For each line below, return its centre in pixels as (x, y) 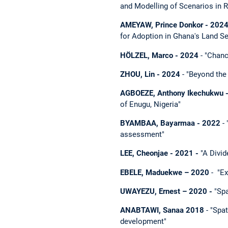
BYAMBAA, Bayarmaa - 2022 (170, 123)
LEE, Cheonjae (144, 153)
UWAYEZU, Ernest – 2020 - (167, 191)
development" (143, 221)
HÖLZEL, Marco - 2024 (160, 55)
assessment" (142, 135)
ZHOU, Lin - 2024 (150, 74)
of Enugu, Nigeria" (150, 104)
